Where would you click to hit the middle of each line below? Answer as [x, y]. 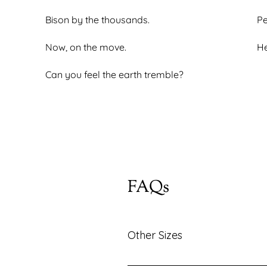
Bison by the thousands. [97, 20]
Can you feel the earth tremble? [114, 74]
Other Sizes [155, 235]
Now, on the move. [86, 47]
